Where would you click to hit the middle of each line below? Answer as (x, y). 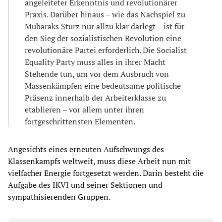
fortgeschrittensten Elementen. (80, 122)
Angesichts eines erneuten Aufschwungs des (86, 149)
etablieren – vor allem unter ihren (84, 110)
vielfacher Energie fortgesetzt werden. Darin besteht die (106, 173)
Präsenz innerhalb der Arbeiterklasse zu (95, 98)
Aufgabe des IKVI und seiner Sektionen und (85, 185)
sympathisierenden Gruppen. (59, 197)
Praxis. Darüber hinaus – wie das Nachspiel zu (105, 15)
